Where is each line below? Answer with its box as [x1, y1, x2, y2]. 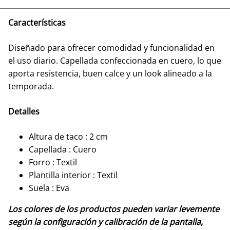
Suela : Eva [29, 182, 69, 194]
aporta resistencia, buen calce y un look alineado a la [8, 68, 212, 79]
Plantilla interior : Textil [29, 169, 118, 181]
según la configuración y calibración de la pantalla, [8, 216, 203, 227]
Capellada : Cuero [29, 144, 97, 155]
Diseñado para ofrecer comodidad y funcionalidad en [8, 42, 215, 53]
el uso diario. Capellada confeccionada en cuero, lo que [8, 55, 221, 66]
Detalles [8, 106, 40, 117]
